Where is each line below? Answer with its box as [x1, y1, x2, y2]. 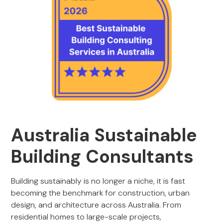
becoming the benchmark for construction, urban [11, 188, 190, 198]
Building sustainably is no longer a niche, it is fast [11, 176, 186, 186]
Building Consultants [11, 145, 194, 168]
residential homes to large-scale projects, [11, 212, 162, 222]
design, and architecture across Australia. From [11, 200, 182, 210]
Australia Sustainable [11, 123, 198, 147]
